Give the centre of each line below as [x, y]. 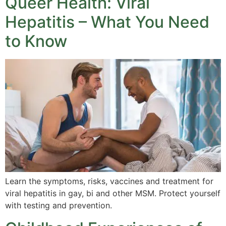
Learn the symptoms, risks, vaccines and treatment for [109, 181]
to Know [36, 41]
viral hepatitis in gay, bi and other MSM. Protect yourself [113, 193]
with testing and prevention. [59, 206]
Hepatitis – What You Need [107, 22]
